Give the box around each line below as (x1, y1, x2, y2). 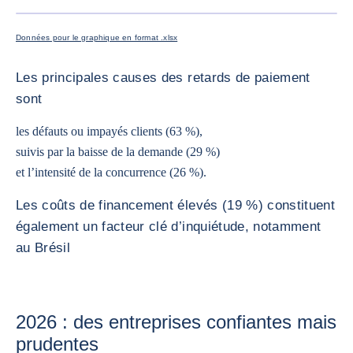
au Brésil (16, 240, 71, 255)
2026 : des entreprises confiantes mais (16, 311, 336, 333)
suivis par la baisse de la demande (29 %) (16, 145, 220, 158)
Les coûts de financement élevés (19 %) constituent (16, 198, 335, 213)
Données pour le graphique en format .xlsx (16, 33, 178, 42)
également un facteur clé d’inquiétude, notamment (16, 219, 321, 234)
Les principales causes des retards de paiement (16, 70, 310, 85)
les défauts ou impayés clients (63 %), (16, 124, 203, 138)
